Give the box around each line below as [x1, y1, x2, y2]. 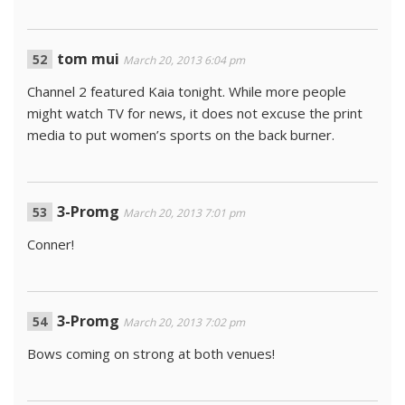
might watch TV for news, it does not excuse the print [27, 104, 363, 122]
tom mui [57, 49, 119, 69]
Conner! [27, 235, 74, 253]
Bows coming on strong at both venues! [27, 344, 275, 363]
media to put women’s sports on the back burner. [27, 126, 334, 144]
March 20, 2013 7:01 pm [123, 205, 245, 221]
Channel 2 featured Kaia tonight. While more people [27, 82, 346, 100]
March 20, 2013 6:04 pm [123, 52, 245, 68]
